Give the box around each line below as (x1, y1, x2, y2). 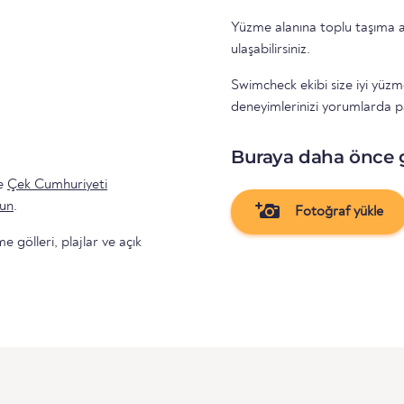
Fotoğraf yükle (290, 204, 383, 219)
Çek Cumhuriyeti (7, 177, 107, 192)
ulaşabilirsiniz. (231, 41, 310, 57)
